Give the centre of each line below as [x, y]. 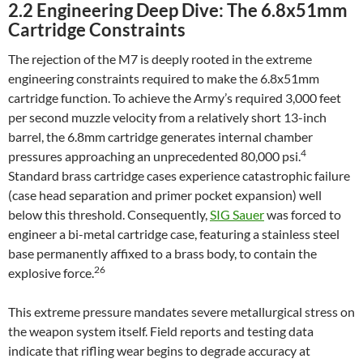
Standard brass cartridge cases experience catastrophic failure [179, 175]
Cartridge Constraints [97, 30]
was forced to [303, 214]
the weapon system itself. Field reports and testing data [161, 331]
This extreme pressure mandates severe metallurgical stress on [181, 312]
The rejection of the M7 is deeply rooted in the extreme [160, 59]
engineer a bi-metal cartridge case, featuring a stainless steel [174, 234]
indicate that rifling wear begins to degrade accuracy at [159, 350]
